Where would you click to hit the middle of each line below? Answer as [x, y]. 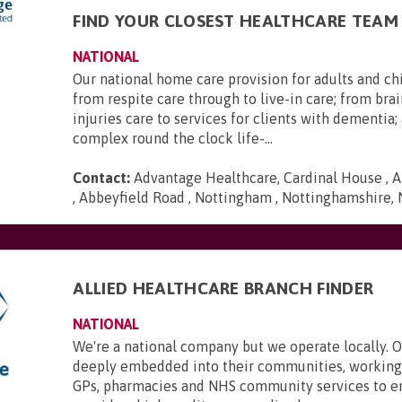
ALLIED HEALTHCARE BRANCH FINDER [223, 288]
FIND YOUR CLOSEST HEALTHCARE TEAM [236, 21]
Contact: [102, 178]
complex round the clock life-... [173, 138]
